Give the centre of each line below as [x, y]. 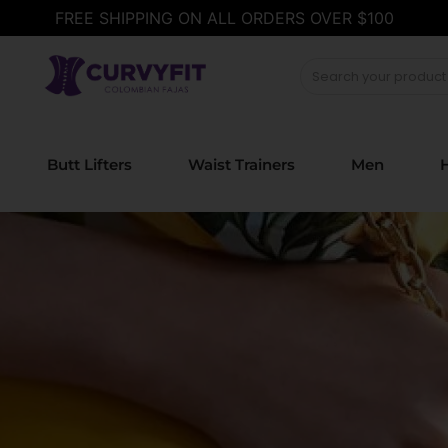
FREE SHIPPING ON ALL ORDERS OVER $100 [224, 18]
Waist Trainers [241, 164]
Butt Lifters [89, 164]
